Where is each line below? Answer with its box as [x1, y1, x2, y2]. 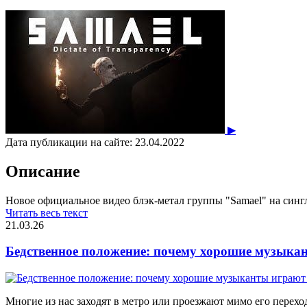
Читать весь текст [5, 206, 88, 219]
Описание [5, 162, 80, 180]
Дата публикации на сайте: [5, 136, 132, 148]
